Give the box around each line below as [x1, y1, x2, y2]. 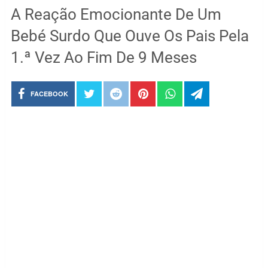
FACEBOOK [31, 89, 69, 98]
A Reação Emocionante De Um [10, 5, 221, 23]
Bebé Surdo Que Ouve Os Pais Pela [10, 27, 249, 45]
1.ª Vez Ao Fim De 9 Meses [10, 48, 197, 66]
